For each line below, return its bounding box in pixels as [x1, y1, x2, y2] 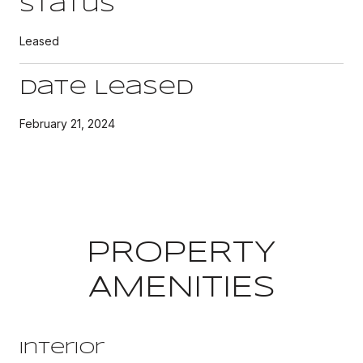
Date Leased [19, 79, 194, 98]
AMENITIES [88, 274, 275, 302]
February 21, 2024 [19, 116, 115, 130]
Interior [19, 340, 105, 357]
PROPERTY [87, 239, 276, 267]
